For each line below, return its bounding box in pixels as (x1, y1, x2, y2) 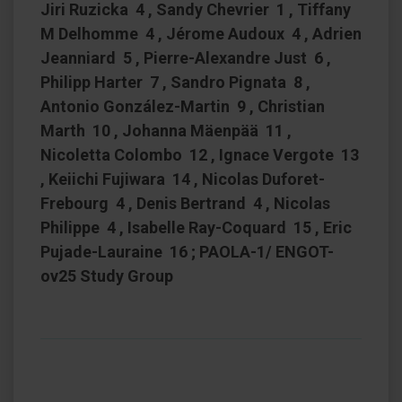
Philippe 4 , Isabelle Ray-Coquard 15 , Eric (40, 218, 352, 237)
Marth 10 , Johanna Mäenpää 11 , (40, 121, 292, 140)
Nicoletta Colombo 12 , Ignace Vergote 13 (40, 145, 359, 164)
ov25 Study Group (40, 267, 173, 285)
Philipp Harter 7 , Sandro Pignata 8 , (40, 73, 310, 92)
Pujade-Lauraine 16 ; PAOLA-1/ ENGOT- (40, 242, 334, 261)
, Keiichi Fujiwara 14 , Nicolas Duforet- (40, 170, 325, 188)
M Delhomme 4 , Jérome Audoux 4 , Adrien (40, 24, 362, 43)
